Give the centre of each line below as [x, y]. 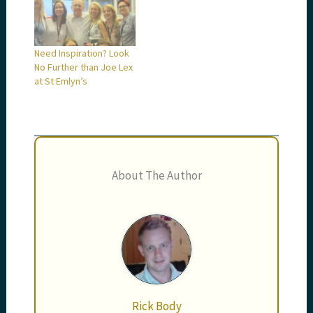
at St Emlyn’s [61, 81]
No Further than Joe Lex [84, 67]
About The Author [156, 175]
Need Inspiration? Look [82, 53]
